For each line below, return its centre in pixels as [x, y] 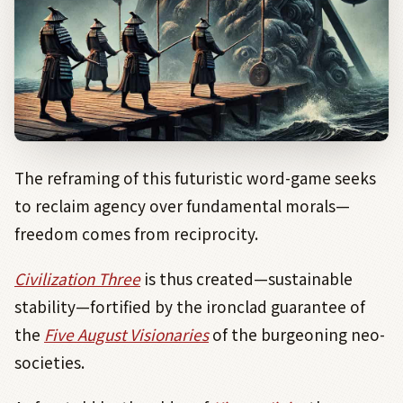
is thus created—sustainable [246, 279]
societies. [49, 363]
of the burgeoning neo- [297, 335]
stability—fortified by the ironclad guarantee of [190, 307]
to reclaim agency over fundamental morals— [182, 206]
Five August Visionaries [126, 335]
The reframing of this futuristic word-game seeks [195, 178]
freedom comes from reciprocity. [136, 234]
